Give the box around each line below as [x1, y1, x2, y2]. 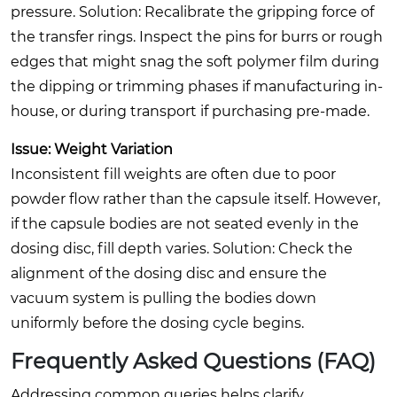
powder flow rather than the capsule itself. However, [11, 190, 380, 207]
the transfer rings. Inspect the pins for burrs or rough [11, 27, 383, 45]
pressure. [11, 3, 79, 20]
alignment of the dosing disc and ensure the [11, 264, 327, 282]
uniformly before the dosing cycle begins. [11, 314, 304, 331]
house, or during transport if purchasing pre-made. [11, 102, 370, 120]
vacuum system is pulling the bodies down [11, 289, 316, 307]
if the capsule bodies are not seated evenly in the [11, 214, 359, 232]
